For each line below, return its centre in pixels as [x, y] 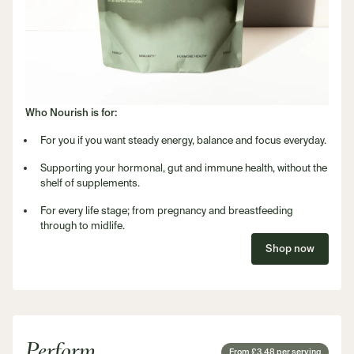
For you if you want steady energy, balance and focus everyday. [184, 140]
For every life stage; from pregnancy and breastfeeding [167, 211]
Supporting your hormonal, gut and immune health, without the [184, 168]
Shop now [290, 249]
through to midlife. [83, 226]
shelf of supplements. [90, 183]
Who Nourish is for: [71, 113]
